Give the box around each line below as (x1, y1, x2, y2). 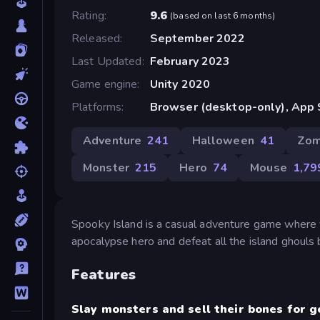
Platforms (71, 99, 122, 115)
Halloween (191, 132, 254, 149)
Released (71, 30, 121, 46)
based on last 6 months (173, 9, 273, 21)
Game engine (71, 76, 138, 92)
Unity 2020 (149, 76, 211, 92)
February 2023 (149, 53, 231, 69)
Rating (71, 7, 104, 24)
